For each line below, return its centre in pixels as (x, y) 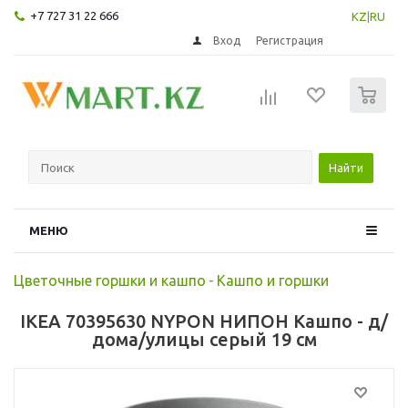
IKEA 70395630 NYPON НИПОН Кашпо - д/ (204, 321)
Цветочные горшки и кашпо (110, 280)
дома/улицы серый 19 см (204, 339)
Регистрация (290, 40)
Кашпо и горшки (273, 280)
